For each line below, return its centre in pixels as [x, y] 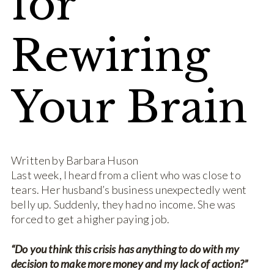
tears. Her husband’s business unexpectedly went [129, 190]
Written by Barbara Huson [75, 161]
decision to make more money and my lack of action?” [130, 264]
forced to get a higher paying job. [92, 219]
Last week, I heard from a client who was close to [126, 175]
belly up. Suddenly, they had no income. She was [124, 205]
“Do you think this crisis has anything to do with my [125, 249]
